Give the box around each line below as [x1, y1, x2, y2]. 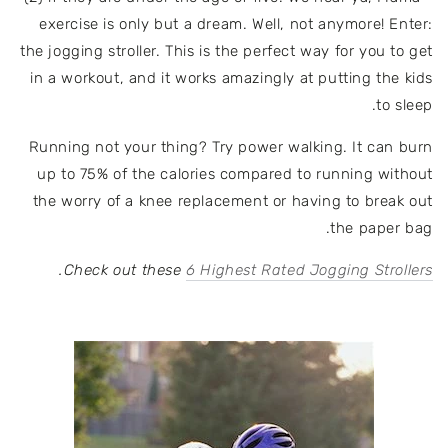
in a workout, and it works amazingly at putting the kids [30, 68, 433, 87]
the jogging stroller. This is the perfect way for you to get [19, 41, 433, 60]
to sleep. [376, 95, 433, 114]
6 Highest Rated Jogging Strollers [186, 260, 433, 279]
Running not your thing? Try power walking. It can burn [28, 137, 433, 156]
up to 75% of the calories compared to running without [37, 164, 433, 183]
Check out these [63, 260, 187, 279]
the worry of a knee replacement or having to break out [32, 191, 433, 210]
